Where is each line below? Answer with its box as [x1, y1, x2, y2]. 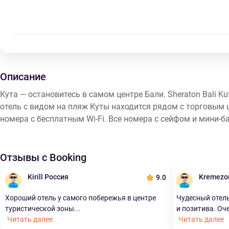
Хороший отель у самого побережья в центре [5, 194, 156, 202]
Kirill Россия [28, 173, 68, 181]
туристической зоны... [5, 204, 80, 213]
